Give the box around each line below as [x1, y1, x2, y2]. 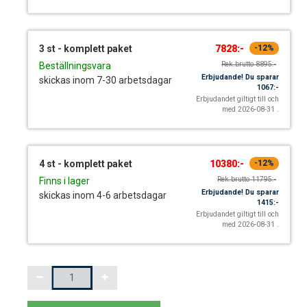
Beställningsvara [38, 60, 111, 71]
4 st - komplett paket [38, 158, 132, 169]
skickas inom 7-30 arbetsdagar [38, 74, 172, 86]
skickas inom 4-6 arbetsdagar [38, 189, 167, 201]
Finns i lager [38, 175, 90, 186]
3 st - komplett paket [38, 42, 132, 54]
